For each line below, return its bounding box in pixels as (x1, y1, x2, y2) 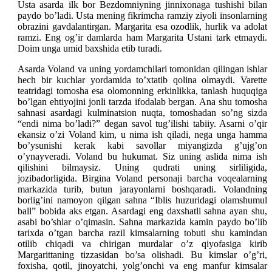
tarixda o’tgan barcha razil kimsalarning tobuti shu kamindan (18, 227, 267, 238)
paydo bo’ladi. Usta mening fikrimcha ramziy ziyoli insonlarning (18, 10, 267, 21)
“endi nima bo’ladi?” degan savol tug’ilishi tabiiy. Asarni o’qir (18, 118, 267, 129)
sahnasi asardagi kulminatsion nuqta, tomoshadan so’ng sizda (18, 107, 267, 118)
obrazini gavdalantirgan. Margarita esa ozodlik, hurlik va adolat (18, 21, 267, 32)
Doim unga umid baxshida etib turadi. (18, 42, 165, 53)
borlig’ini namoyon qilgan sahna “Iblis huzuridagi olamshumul (18, 194, 267, 205)
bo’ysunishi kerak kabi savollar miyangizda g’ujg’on (18, 140, 267, 151)
